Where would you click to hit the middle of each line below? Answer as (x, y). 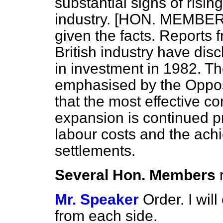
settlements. (95, 151)
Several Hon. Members (135, 175)
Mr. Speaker (97, 199)
